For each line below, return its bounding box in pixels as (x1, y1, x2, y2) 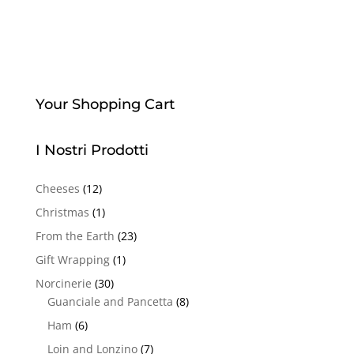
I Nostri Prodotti (35, 141, 149, 160)
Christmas (35, 205, 89, 220)
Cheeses (35, 181, 80, 197)
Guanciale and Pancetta (47, 294, 173, 310)
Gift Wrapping (35, 252, 110, 268)
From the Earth (35, 228, 115, 244)
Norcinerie (35, 276, 92, 292)
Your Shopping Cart (35, 96, 175, 114)
